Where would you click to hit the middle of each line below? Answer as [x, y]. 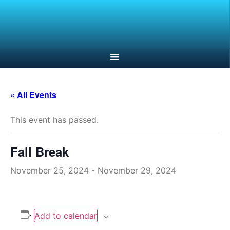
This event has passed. [54, 120]
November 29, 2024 [137, 171]
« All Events [33, 95]
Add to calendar [65, 216]
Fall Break [40, 152]
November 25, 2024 [50, 171]
